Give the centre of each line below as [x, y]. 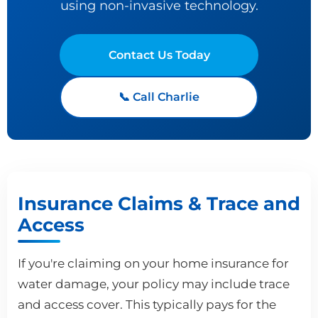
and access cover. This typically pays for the [147, 304]
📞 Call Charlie [159, 97]
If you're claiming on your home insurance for [153, 263]
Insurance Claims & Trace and [159, 203]
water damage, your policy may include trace [154, 284]
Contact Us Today [159, 55]
